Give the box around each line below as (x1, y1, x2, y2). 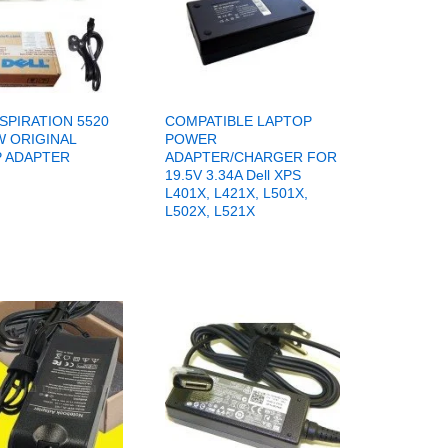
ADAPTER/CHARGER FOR (164, 148, 337, 165)
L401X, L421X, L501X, (164, 184, 308, 201)
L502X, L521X (164, 202, 255, 219)
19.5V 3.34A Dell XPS (164, 166, 301, 183)
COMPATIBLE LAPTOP (164, 112, 312, 129)
